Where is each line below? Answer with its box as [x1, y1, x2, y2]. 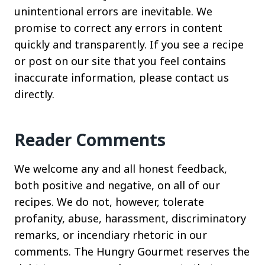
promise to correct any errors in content [14, 21, 222, 35]
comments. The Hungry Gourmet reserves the [14, 244, 250, 258]
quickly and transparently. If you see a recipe [14, 37, 244, 51]
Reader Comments [14, 128, 166, 151]
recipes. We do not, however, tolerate [14, 195, 204, 209]
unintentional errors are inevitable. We [14, 4, 212, 18]
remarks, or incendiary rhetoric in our [14, 228, 207, 242]
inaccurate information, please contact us [14, 70, 229, 85]
